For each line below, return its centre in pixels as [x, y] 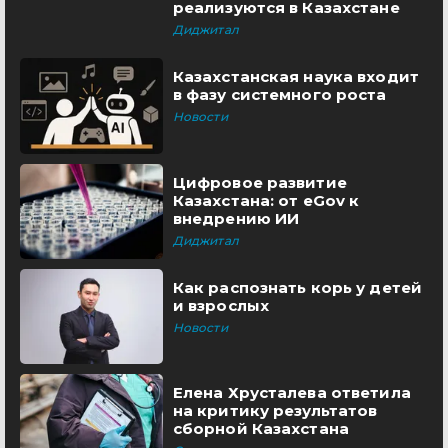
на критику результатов [275, 410]
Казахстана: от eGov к [266, 200]
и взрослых [220, 305]
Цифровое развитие [259, 182]
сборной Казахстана [260, 428]
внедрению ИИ [236, 218]
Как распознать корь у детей [297, 287]
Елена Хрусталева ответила [291, 392]
